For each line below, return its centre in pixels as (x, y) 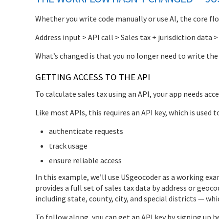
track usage (68, 145)
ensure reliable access (85, 160)
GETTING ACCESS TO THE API (93, 77)
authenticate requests (86, 131)
